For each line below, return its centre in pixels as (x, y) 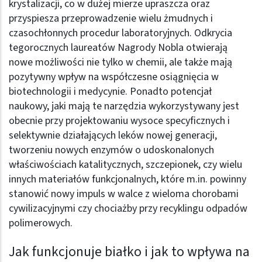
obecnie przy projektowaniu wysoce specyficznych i (119, 120)
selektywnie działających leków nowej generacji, (113, 135)
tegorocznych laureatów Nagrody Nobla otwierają (118, 47)
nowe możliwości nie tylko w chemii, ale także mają (120, 62)
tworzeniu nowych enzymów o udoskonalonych (111, 150)
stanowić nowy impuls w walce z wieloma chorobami (124, 194)
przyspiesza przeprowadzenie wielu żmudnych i (111, 18)
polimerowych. (41, 223)
